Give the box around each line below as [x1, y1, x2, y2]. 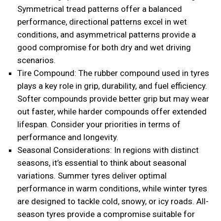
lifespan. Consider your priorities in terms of [17, 119, 181, 130]
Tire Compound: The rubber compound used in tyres [17, 68, 209, 78]
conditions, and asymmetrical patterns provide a [17, 30, 196, 40]
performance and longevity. [17, 132, 118, 143]
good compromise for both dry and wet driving [17, 42, 191, 53]
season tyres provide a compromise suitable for [17, 209, 195, 220]
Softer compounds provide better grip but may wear [17, 94, 209, 104]
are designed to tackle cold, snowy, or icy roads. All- [17, 196, 209, 207]
